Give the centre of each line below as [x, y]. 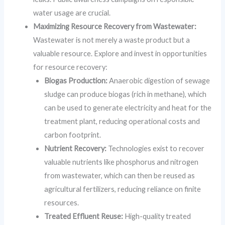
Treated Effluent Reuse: [84, 216]
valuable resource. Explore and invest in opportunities [120, 54]
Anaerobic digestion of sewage [159, 81]
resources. [62, 203]
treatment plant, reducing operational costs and [122, 122]
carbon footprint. [73, 135]
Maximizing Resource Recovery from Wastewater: [115, 27]
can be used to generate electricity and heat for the [128, 108]
